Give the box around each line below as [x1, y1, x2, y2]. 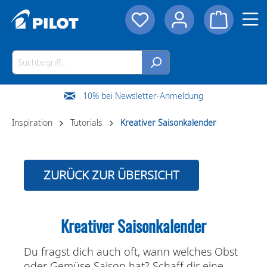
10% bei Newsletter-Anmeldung [83, 90, 203, 101]
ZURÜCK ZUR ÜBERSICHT [44, 167, 179, 183]
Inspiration [12, 117, 52, 128]
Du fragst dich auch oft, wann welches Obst [24, 244, 238, 259]
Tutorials [70, 117, 103, 128]
